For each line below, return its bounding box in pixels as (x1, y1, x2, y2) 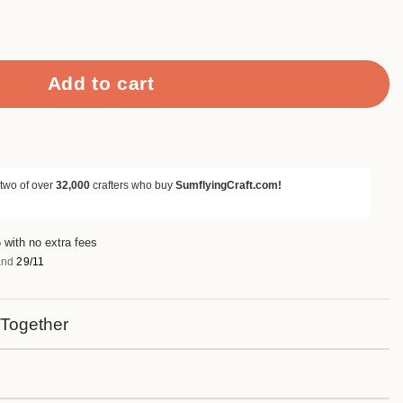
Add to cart (47, 73, 155, 94)
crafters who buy (90, 178, 175, 192)
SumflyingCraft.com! (175, 178, 282, 192)
